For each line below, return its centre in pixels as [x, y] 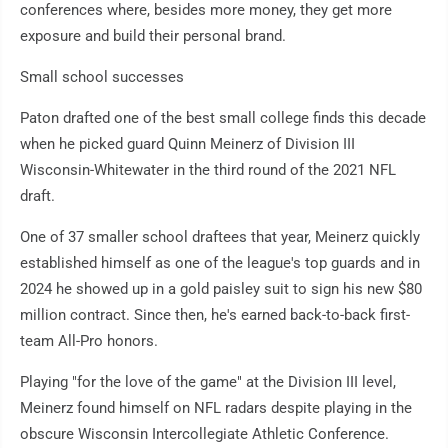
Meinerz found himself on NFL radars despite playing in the [216, 408]
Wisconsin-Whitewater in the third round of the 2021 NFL [208, 170]
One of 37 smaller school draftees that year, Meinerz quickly [220, 237]
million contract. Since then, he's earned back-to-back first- [215, 315]
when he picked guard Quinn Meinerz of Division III [187, 144]
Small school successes [102, 77]
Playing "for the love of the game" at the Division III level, [208, 382]
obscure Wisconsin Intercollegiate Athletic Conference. [204, 434]
